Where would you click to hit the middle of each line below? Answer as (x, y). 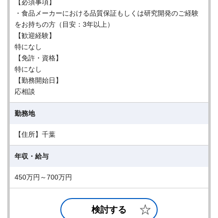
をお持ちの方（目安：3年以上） (64, 24)
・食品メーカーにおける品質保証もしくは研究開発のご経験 (107, 13)
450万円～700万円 (47, 177)
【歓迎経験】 (35, 36)
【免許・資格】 (38, 58)
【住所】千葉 (35, 134)
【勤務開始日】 (38, 80)
